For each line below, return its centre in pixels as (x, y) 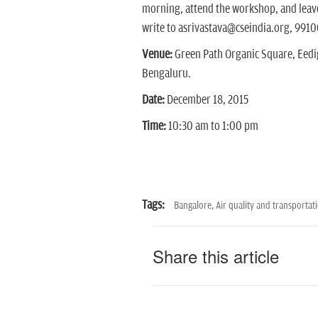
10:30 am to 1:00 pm (213, 126)
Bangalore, (194, 205)
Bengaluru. (166, 74)
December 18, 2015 (208, 100)
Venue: (158, 55)
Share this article (215, 256)
